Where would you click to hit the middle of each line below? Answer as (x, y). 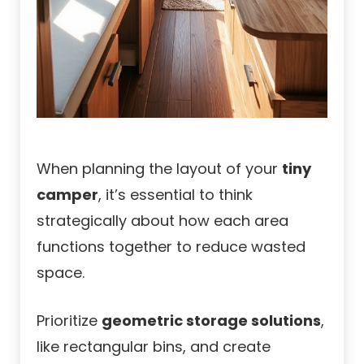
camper (67, 194)
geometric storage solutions (211, 320)
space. (61, 272)
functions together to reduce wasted (171, 246)
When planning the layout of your (159, 168)
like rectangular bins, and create (154, 346)
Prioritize (69, 320)
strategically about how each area (162, 220)
